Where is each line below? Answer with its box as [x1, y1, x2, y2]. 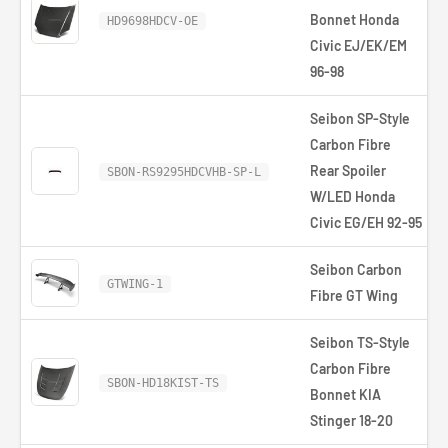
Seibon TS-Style [310, 334, 410, 351]
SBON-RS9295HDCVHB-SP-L [107, 165, 261, 179]
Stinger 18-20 [310, 412, 393, 429]
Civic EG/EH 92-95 [310, 214, 422, 231]
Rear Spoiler [310, 162, 386, 179]
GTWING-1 [107, 277, 163, 291]
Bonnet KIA [310, 386, 381, 403]
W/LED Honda [310, 188, 395, 205]
